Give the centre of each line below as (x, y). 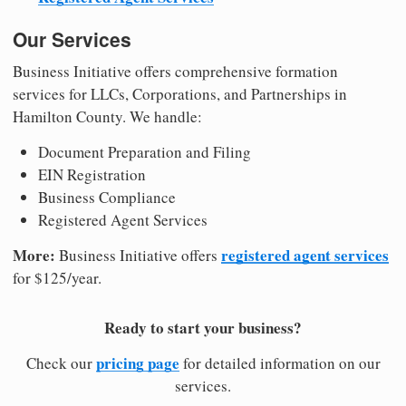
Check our (61, 363)
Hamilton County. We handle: (107, 117)
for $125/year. (57, 278)
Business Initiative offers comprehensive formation (175, 72)
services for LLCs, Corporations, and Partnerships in (180, 94)
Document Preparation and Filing (145, 152)
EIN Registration (92, 175)
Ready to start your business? (203, 328)
